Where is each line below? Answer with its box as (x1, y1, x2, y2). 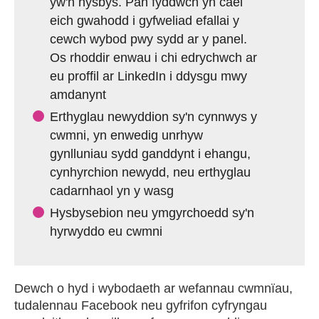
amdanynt (50, 88, 106, 102)
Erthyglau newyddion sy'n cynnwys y (50, 110, 257, 124)
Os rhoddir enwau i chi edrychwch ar (50, 51, 257, 65)
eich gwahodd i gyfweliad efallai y (50, 14, 239, 28)
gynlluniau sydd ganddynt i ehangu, (50, 147, 251, 161)
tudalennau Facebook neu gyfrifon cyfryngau (14, 298, 267, 313)
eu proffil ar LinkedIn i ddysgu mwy (50, 69, 247, 83)
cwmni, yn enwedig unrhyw (50, 128, 203, 142)
